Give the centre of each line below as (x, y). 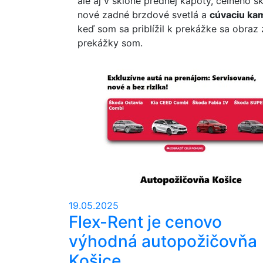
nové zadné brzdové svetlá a (144, 15)
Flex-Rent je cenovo (145, 222)
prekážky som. (110, 43)
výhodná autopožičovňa (163, 241)
